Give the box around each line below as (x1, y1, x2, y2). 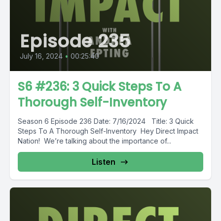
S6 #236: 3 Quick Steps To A (18, 78, 182, 95)
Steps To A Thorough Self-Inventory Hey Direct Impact (18, 127, 198, 135)
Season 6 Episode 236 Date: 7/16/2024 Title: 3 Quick (18, 117, 194, 125)
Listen (92, 157, 115, 167)
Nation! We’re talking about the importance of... (18, 137, 171, 145)
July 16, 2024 (20, 52, 63, 60)
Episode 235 (20, 29, 131, 54)
